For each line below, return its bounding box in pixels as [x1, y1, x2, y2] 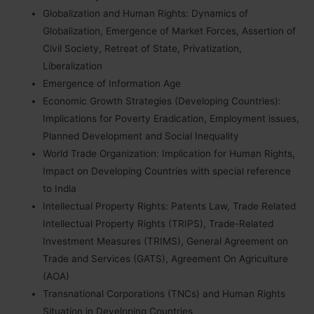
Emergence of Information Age [43, 77, 182, 89]
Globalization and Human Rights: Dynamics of [43, 7, 249, 19]
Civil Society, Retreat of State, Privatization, [43, 42, 243, 54]
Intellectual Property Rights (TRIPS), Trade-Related [43, 217, 274, 229]
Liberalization [43, 60, 103, 71]
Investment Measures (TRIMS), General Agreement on [43, 235, 289, 247]
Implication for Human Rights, [159, 147, 296, 159]
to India [43, 182, 77, 194]
